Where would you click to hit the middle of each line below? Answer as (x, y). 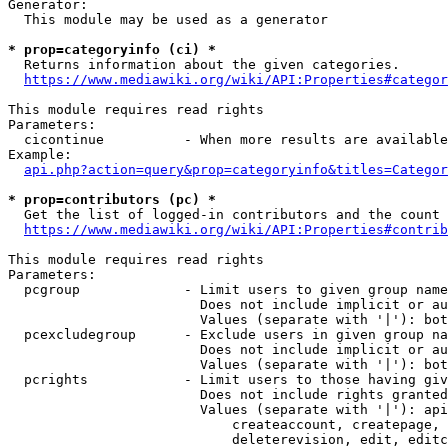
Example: (40, 154)
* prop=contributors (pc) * (112, 199)
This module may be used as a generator (168, 19)
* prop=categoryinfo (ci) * (112, 49)
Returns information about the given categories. (204, 64)
